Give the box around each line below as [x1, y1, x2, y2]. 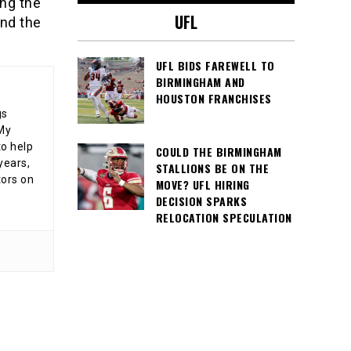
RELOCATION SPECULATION [155, 209, 292, 226]
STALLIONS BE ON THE [155, 160, 269, 176]
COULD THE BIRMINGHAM [155, 143, 282, 160]
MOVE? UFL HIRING [155, 176, 250, 193]
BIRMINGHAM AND [155, 74, 245, 90]
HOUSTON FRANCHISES [155, 90, 272, 107]
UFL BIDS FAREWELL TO [155, 57, 275, 74]
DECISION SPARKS [155, 193, 247, 209]
